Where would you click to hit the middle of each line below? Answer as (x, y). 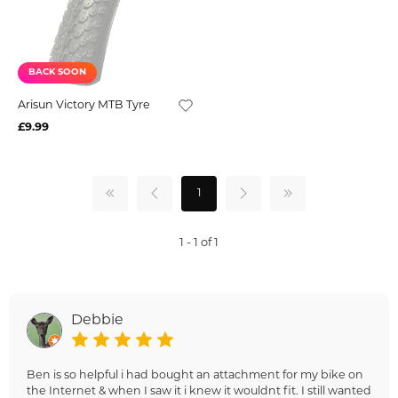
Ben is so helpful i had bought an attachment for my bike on (195, 375)
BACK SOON (57, 72)
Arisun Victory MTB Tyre (84, 105)
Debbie (97, 320)
